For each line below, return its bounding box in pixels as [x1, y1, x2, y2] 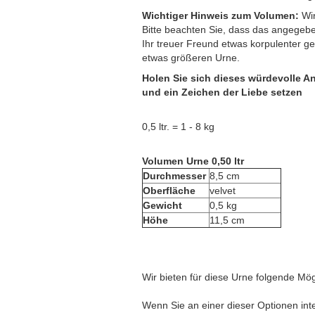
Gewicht [143, 200, 182, 211]
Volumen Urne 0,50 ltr [142, 155, 244, 167]
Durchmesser [143, 170, 206, 181]
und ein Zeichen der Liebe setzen [142, 86, 302, 98]
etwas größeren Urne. [142, 52, 240, 63]
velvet [210, 185, 236, 196]
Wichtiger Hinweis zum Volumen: [142, 10, 299, 21]
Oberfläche [143, 185, 195, 196]
